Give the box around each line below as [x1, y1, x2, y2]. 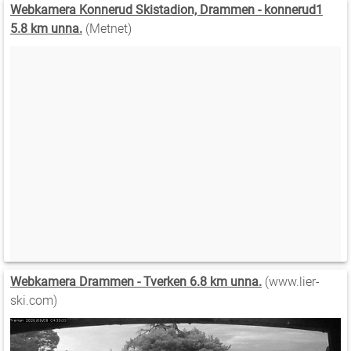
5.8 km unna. [10, 21, 82, 37]
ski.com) [10, 292, 57, 308]
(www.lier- [262, 273, 320, 289]
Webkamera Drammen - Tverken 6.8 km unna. [10, 273, 262, 289]
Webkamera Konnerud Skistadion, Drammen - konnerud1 [10, 2, 323, 18]
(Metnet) [82, 21, 132, 37]
